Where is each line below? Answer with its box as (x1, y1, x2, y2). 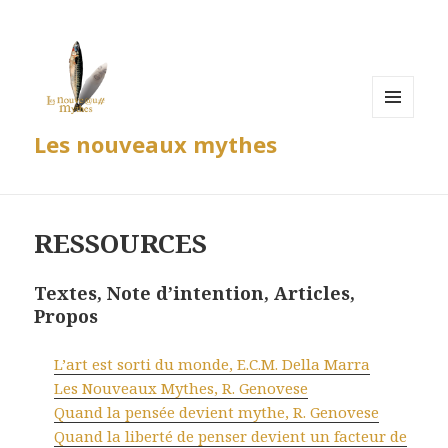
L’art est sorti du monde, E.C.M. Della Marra (54, 354, 371, 375)
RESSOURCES (34, 225, 208, 262)
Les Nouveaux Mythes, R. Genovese (54, 378, 309, 399)
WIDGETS (372, 150, 431, 168)
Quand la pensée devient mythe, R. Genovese (54, 402, 380, 423)
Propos (34, 304, 99, 329)
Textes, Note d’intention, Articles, (34, 281, 356, 306)
